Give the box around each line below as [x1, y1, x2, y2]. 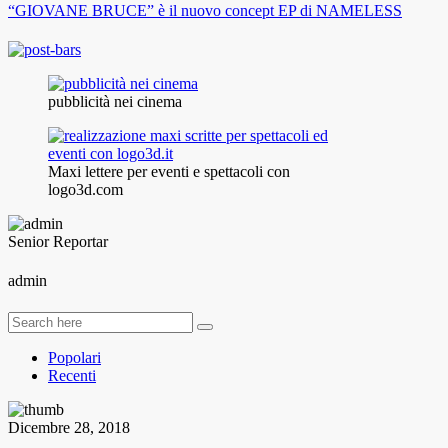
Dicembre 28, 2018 [8, 418, 130, 436]
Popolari [48, 348, 101, 366]
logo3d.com [48, 180, 123, 198]
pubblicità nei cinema [48, 92, 182, 110]
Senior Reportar [8, 232, 108, 250]
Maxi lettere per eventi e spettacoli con [48, 162, 290, 180]
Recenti [48, 366, 96, 384]
